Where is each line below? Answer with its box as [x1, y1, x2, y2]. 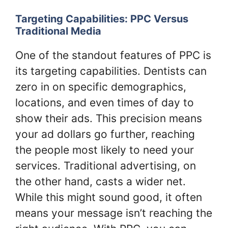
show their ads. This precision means [15, 111, 202, 125]
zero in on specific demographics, [15, 80, 186, 93]
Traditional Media [15, 24, 101, 37]
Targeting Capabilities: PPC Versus [15, 12, 188, 25]
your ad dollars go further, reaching [15, 127, 195, 140]
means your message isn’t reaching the [15, 206, 212, 219]
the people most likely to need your [15, 143, 194, 156]
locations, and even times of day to [15, 96, 194, 109]
